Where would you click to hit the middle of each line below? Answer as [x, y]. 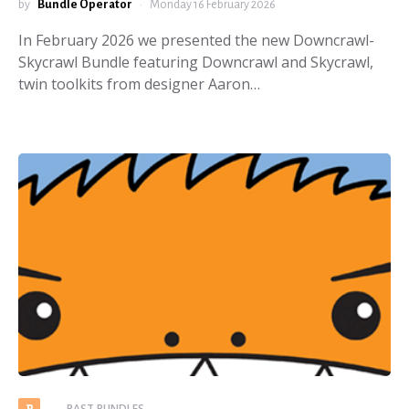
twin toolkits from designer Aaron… [139, 84]
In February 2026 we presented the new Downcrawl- [196, 40]
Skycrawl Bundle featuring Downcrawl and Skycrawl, [196, 62]
